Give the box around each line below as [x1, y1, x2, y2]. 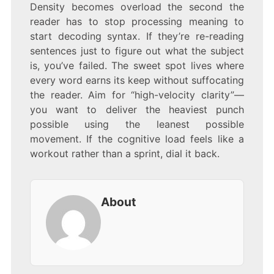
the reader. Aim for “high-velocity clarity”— [29, 88, 245, 101]
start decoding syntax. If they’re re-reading [29, 29, 245, 42]
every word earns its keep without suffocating [29, 73, 245, 86]
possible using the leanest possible [29, 117, 245, 130]
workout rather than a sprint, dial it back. [29, 147, 220, 160]
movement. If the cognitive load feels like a [29, 132, 245, 145]
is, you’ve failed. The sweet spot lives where [29, 59, 245, 72]
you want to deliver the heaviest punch [29, 103, 245, 116]
